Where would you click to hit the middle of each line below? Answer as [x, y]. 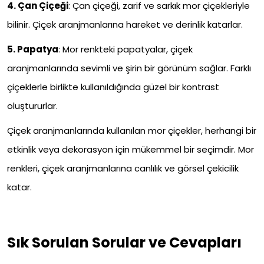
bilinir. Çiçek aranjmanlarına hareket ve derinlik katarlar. [125, 25]
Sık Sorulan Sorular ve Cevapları [124, 243]
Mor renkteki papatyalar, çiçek [126, 49]
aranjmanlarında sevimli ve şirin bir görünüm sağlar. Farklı [129, 68]
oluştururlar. [32, 106]
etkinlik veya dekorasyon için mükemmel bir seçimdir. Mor [131, 150]
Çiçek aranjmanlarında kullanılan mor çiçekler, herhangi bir [132, 131]
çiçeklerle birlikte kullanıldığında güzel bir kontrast [113, 87]
